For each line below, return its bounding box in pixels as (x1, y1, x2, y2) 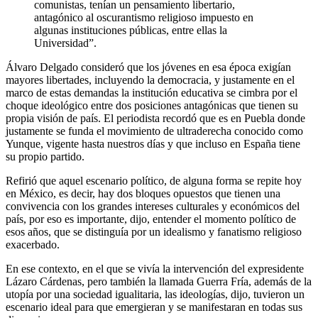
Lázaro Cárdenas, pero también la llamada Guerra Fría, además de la (6, 275, 312, 288)
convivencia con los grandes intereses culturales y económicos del (6, 200, 300, 213)
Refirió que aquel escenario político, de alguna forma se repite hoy (6, 175, 302, 187)
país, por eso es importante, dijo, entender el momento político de (6, 213, 296, 226)
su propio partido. (6, 150, 84, 163)
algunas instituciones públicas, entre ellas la (34, 24, 227, 37)
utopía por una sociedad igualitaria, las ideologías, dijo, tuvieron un (6, 288, 305, 301)
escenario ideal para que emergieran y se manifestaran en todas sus (6, 301, 302, 314)
